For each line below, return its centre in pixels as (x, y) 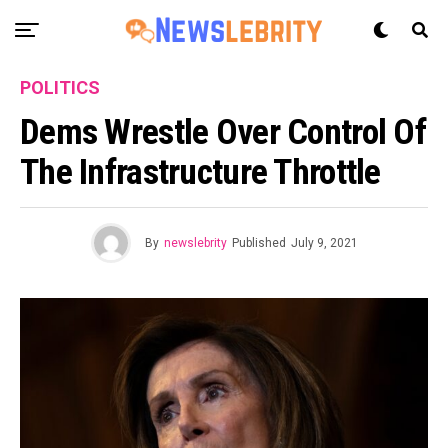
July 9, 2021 (324, 243)
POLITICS (60, 87)
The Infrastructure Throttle (200, 172)
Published (258, 243)
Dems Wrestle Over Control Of (223, 132)
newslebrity (195, 243)
